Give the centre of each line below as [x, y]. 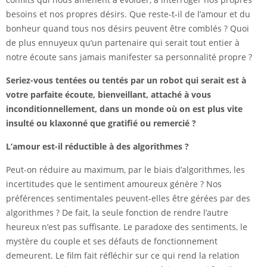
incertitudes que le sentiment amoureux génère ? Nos [114, 184]
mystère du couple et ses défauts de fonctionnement [112, 241]
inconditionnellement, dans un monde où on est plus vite [124, 109]
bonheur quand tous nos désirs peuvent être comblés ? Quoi [128, 29]
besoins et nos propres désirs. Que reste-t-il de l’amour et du [128, 14]
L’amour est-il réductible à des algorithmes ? [97, 147]
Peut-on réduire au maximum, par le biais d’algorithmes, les [125, 170]
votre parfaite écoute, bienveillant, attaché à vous [108, 95]
